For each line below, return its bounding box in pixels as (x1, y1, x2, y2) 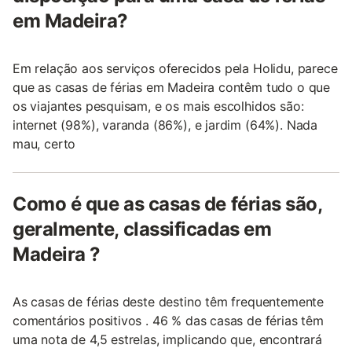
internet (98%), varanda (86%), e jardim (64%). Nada (13, 116, 318, 133)
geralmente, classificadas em (13, 217, 272, 240)
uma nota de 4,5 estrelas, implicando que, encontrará (13, 331, 322, 347)
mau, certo (13, 135, 76, 152)
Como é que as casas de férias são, (13, 192, 322, 215)
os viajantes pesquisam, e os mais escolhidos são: (13, 97, 304, 114)
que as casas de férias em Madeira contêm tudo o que (13, 79, 331, 95)
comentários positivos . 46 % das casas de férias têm (13, 312, 324, 328)
